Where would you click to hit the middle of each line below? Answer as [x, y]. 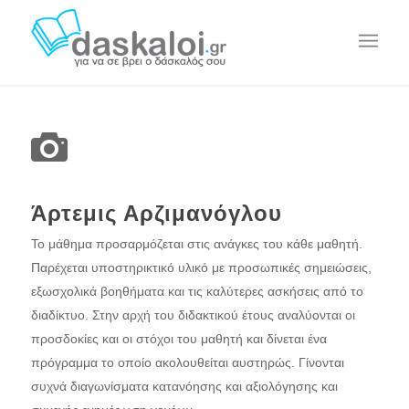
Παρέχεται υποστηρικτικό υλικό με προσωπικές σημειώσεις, [201, 267]
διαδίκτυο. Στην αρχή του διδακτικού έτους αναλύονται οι [193, 315]
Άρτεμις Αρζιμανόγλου [156, 213]
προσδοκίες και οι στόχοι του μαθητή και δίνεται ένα [178, 339]
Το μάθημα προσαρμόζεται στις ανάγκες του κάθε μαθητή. [196, 244]
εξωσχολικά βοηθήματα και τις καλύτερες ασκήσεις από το [197, 291]
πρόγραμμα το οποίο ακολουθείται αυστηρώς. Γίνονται [187, 362]
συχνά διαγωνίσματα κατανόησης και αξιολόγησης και [184, 386]
